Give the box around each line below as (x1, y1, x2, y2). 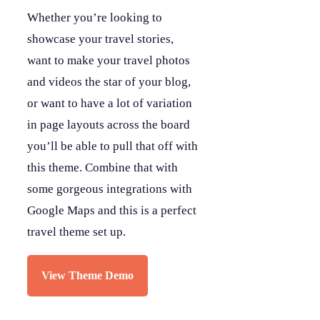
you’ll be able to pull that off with (27, 139, 198, 153)
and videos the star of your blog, (27, 75, 191, 89)
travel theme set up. (27, 225, 126, 239)
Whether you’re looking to (27, 11, 162, 24)
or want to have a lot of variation (27, 96, 192, 110)
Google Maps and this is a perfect (27, 204, 196, 217)
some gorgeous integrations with (27, 182, 192, 196)
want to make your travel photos (27, 54, 190, 67)
